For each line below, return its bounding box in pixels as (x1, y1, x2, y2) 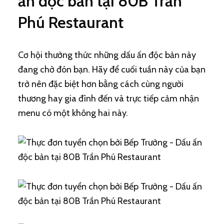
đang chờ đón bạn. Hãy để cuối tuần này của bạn (17, 64, 205, 75)
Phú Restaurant (17, 12, 123, 32)
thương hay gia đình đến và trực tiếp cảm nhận (17, 93, 199, 104)
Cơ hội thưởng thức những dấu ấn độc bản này (17, 49, 196, 60)
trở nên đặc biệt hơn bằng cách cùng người (17, 78, 183, 89)
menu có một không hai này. (17, 107, 128, 118)
